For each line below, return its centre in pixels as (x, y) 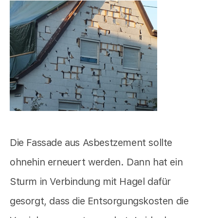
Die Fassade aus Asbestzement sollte (91, 143)
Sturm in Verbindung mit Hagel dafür (91, 182)
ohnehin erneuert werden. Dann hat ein (96, 162)
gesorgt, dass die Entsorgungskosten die (99, 201)
